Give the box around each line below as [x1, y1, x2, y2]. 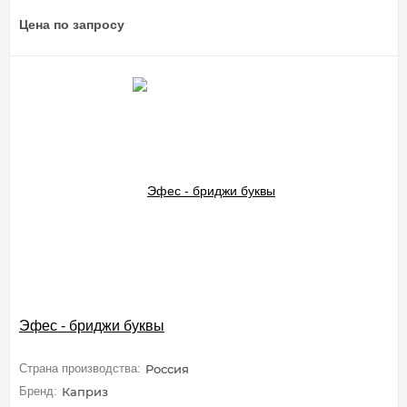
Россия [145, 362, 189, 377]
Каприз [62, 383, 108, 399]
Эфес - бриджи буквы [19, 317, 164, 333]
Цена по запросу [19, 16, 124, 32]
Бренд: [19, 383, 57, 398]
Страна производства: [19, 362, 141, 376]
